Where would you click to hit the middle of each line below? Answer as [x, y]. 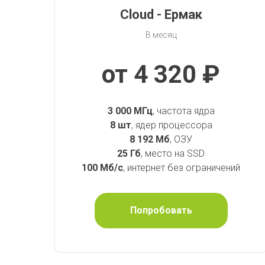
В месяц [161, 35]
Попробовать [161, 210]
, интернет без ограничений [182, 168]
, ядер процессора [172, 125]
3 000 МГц [130, 111]
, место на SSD [173, 154]
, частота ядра [183, 111]
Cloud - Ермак [161, 15]
